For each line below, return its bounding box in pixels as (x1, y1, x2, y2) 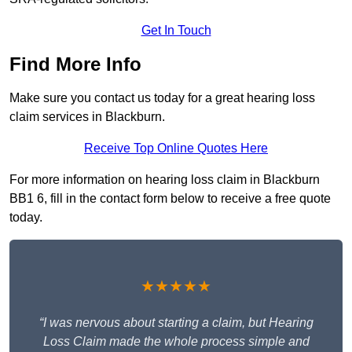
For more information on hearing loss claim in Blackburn (9, 173, 320, 187)
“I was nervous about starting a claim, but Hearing (38, 316, 313, 330)
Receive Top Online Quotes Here (84, 141, 268, 156)
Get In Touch (141, 24, 211, 38)
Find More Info (9, 53, 141, 75)
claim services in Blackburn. (9, 110, 165, 124)
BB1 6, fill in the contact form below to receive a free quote (9, 192, 331, 206)
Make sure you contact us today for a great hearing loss (9, 91, 315, 105)
